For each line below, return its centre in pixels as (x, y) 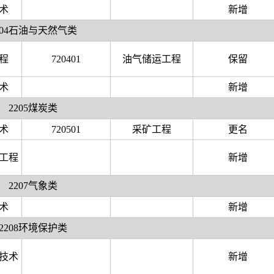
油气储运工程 (152, 59)
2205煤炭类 (33, 108)
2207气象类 (33, 186)
